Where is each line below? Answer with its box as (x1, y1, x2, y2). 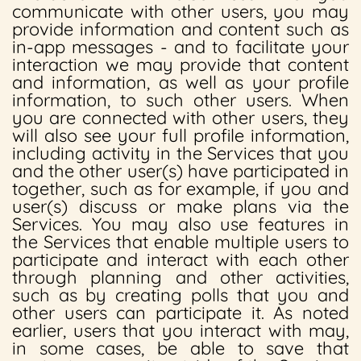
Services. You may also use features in (12, 213, 349, 235)
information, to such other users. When (12, 89, 349, 111)
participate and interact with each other (12, 248, 349, 271)
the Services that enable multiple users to (12, 230, 349, 253)
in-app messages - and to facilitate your (12, 35, 349, 58)
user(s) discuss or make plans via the (12, 195, 349, 218)
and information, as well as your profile (12, 71, 349, 93)
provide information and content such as (12, 18, 349, 40)
